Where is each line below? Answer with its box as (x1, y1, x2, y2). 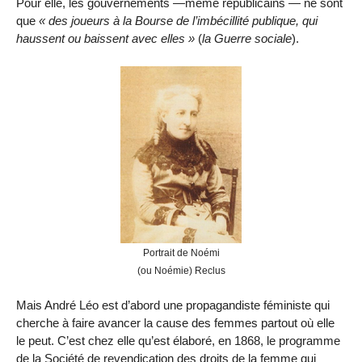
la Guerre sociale (202, 31, 292, 45)
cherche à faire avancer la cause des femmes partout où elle (16, 316, 335, 330)
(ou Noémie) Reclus (137, 264, 225, 276)
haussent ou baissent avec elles (16, 31, 185, 45)
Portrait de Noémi (142, 246, 220, 259)
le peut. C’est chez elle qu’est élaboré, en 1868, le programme (16, 334, 340, 348)
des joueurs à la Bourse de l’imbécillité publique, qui (48, 13, 318, 27)
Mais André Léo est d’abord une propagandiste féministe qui (16, 298, 330, 313)
